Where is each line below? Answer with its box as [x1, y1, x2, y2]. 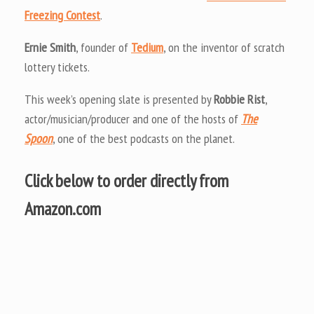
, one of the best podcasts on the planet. [53, 130, 235, 147]
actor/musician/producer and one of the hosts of [25, 111, 241, 128]
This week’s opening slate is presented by [25, 91, 214, 108]
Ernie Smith [25, 39, 76, 56]
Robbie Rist [214, 91, 265, 108]
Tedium [131, 39, 163, 56]
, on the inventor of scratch [163, 39, 285, 56]
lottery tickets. [25, 59, 90, 76]
